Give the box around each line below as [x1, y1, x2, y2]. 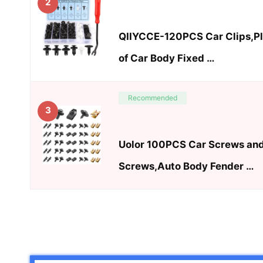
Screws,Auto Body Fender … [119, 160, 254, 173]
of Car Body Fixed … [119, 52, 214, 65]
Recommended [128, 93, 177, 102]
